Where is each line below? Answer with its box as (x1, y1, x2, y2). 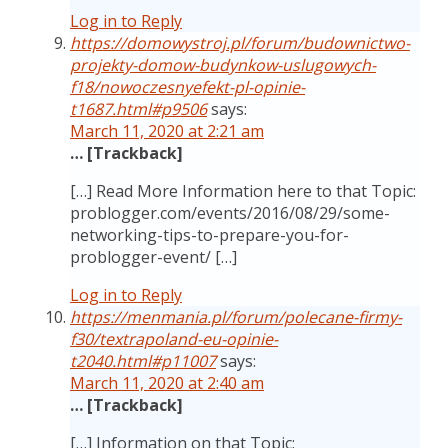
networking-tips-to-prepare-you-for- (70, 224, 349, 246)
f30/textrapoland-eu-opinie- (70, 328, 278, 350)
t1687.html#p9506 (70, 98, 207, 120)
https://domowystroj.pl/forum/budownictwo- (70, 32, 410, 54)
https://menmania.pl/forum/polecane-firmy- (70, 306, 402, 328)
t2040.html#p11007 (70, 350, 216, 372)
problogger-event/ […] (70, 246, 237, 268)
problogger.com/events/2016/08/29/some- (70, 202, 390, 224)
